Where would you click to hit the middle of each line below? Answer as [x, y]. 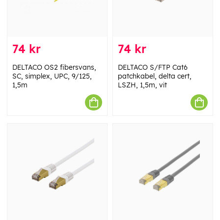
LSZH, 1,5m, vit [142, 85]
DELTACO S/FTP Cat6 [153, 67]
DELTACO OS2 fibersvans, [54, 67]
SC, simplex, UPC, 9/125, [52, 76]
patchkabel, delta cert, [155, 76]
